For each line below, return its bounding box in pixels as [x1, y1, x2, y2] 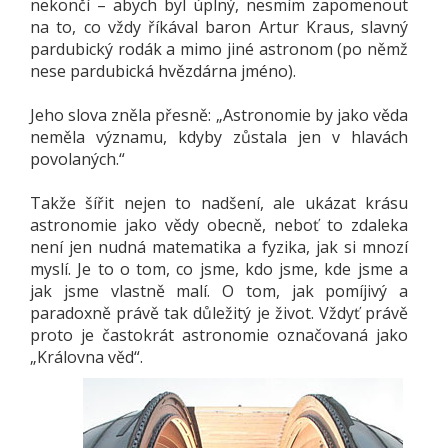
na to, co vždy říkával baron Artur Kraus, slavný [30, 16, 408, 38]
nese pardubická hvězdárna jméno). [30, 60, 296, 82]
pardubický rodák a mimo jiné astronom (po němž [30, 38, 408, 60]
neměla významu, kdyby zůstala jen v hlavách [30, 126, 408, 148]
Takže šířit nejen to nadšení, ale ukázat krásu [30, 192, 408, 214]
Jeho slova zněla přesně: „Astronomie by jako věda [30, 104, 408, 126]
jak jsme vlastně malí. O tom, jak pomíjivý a [30, 280, 408, 302]
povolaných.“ [30, 148, 125, 170]
